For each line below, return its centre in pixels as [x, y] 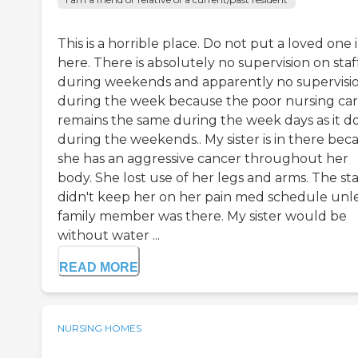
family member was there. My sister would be [202, 216]
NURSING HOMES [99, 328]
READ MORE [99, 267]
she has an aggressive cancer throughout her [203, 158]
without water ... [109, 235]
